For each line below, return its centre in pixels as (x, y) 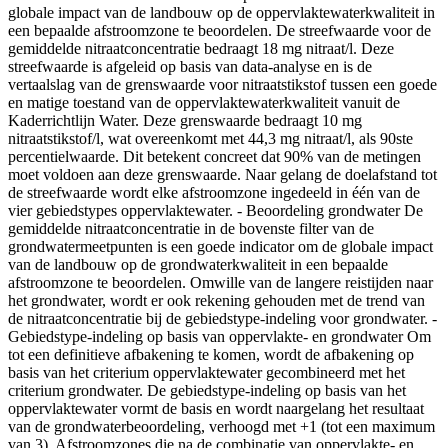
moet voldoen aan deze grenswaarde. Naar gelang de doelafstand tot (222, 174)
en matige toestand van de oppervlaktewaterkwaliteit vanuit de (204, 102)
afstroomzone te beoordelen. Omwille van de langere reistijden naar (220, 282)
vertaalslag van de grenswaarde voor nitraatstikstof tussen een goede (222, 84)
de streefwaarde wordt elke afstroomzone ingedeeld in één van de (214, 192)
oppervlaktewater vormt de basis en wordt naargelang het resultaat (216, 408)
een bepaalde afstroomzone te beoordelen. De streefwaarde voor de (219, 30)
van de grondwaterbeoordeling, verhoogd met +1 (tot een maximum (221, 426)
